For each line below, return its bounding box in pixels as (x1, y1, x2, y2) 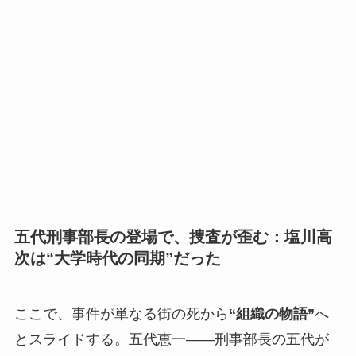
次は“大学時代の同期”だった (14, 250, 221, 268)
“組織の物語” (228, 305, 315, 322)
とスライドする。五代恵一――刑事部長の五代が (14, 331, 329, 347)
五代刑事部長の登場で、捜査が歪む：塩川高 (14, 228, 332, 246)
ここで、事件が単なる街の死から (14, 305, 229, 322)
